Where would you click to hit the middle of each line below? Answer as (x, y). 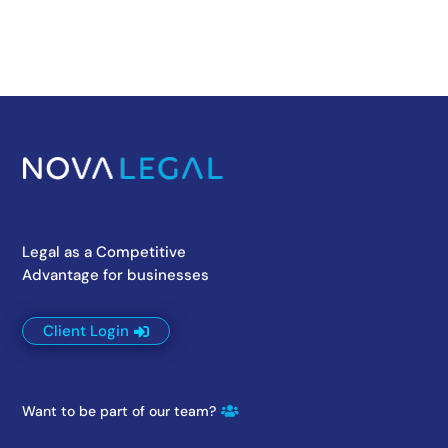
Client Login (86, 330)
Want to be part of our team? (119, 410)
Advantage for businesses (116, 274)
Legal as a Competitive (104, 251)
